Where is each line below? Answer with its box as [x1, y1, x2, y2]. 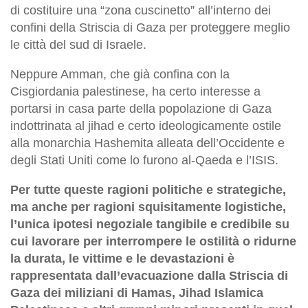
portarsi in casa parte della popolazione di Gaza [10, 102, 272, 116]
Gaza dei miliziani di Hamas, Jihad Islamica [10, 286, 263, 300]
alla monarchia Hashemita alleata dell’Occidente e [10, 136, 285, 151]
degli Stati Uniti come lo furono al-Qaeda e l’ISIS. [10, 153, 278, 168]
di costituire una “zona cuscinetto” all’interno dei [10, 3, 271, 18]
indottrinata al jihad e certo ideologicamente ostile [10, 119, 281, 133]
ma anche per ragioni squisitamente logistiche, [10, 200, 286, 214]
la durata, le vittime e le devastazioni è [10, 252, 234, 266]
